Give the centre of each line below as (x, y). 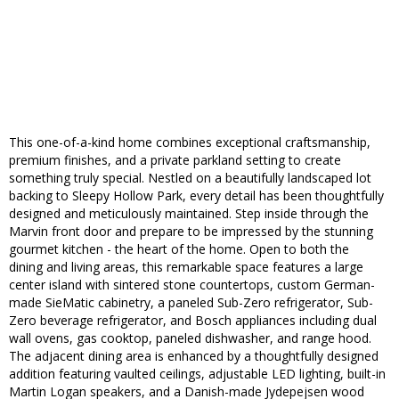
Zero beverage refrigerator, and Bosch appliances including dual (193, 321)
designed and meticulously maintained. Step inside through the (189, 214)
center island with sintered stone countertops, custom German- (192, 285)
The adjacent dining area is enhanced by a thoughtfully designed (194, 356)
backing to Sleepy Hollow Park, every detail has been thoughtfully (196, 196)
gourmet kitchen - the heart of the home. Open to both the (179, 249)
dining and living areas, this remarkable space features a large (186, 267)
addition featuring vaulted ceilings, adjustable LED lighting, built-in (197, 374)
